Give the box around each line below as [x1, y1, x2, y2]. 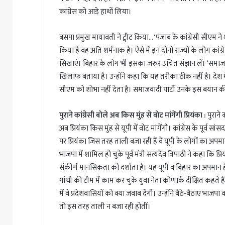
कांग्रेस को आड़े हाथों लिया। [59, 5, 132, 18]
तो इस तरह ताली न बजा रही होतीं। [59, 200, 151, 213]
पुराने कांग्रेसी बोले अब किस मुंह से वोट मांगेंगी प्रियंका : [59, 108, 207, 122]
